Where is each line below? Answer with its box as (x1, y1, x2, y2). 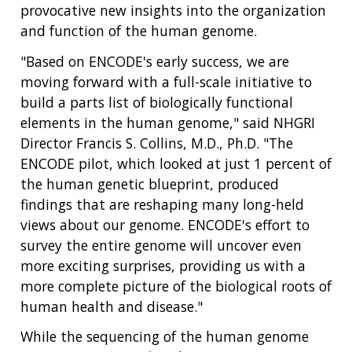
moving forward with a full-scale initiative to (20, 71, 312, 91)
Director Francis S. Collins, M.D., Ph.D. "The (20, 133, 293, 152)
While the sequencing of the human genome (20, 327, 309, 346)
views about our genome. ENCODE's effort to (20, 214, 310, 234)
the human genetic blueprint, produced (20, 174, 279, 193)
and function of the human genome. (20, 20, 257, 40)
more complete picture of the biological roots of (20, 276, 332, 295)
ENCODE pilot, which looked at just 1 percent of (20, 153, 332, 173)
